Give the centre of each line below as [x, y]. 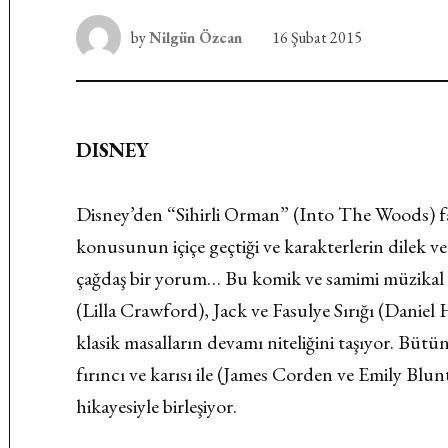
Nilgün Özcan [196, 37]
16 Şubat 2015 [317, 37]
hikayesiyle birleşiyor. [157, 406]
